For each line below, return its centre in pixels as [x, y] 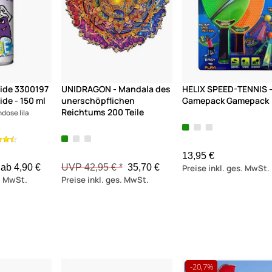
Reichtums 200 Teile [102, 112]
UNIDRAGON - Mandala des [116, 89]
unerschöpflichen [98, 101]
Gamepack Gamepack [226, 101]
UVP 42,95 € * [92, 168]
